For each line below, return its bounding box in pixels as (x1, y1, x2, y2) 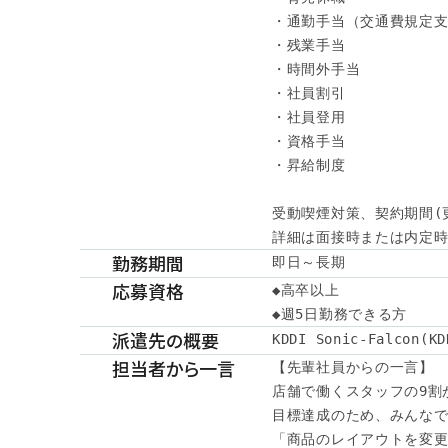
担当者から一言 (112, 355, 235, 381)
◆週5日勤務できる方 (272, 306, 407, 322)
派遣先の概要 (112, 327, 219, 353)
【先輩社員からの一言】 (272, 359, 434, 375)
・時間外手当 (272, 61, 361, 77)
